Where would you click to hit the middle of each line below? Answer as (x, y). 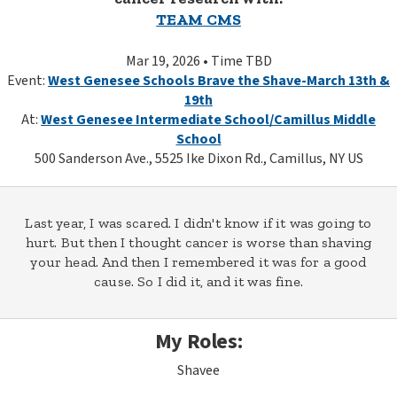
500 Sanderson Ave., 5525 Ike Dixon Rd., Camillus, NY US (198, 159)
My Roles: (198, 342)
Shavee (198, 370)
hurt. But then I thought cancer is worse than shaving (198, 242)
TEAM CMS (198, 19)
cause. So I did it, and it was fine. (198, 281)
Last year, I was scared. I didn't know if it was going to (198, 223)
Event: (27, 81)
